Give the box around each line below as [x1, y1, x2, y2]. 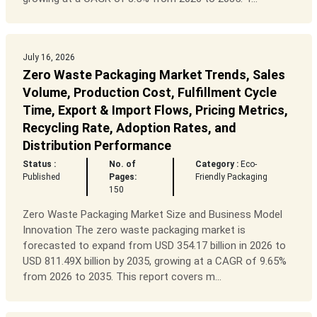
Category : [195, 159, 239, 170]
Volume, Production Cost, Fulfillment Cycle [22, 85, 277, 100]
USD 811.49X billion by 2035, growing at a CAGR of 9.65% [22, 255, 287, 268]
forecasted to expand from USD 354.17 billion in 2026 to [22, 239, 286, 253]
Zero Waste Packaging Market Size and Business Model [22, 208, 282, 221]
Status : [22, 159, 56, 170]
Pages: [108, 172, 137, 183]
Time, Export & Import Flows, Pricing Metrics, [22, 103, 288, 118]
